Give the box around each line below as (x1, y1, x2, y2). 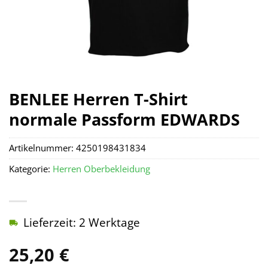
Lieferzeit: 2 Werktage (23, 214, 140, 231)
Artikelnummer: (9, 142, 76, 155)
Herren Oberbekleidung (53, 163, 150, 176)
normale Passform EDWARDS (9, 108, 240, 130)
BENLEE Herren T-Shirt (9, 88, 188, 110)
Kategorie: (9, 163, 53, 176)
